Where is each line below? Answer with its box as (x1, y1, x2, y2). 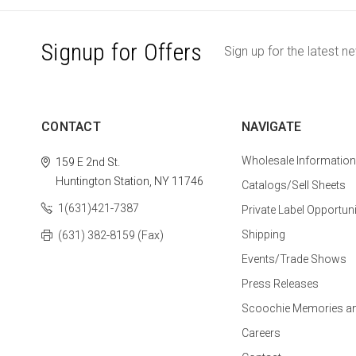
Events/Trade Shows (242, 252, 346, 265)
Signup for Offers (41, 37, 203, 66)
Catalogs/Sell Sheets (242, 178, 346, 192)
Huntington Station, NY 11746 (56, 174, 203, 188)
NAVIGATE (242, 118, 301, 134)
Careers (242, 326, 281, 339)
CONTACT (41, 118, 101, 134)
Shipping (242, 227, 285, 241)
